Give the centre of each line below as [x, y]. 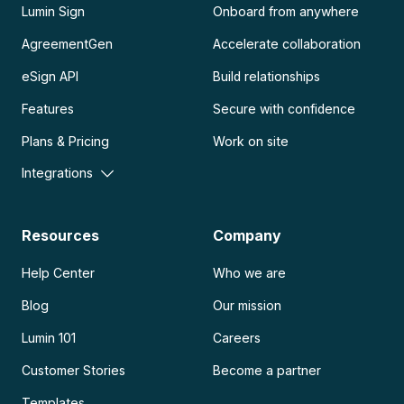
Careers [237, 338]
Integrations [57, 173]
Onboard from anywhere [286, 12]
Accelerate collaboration [287, 44]
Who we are [250, 273]
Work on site [251, 142]
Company [248, 236]
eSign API [50, 77]
